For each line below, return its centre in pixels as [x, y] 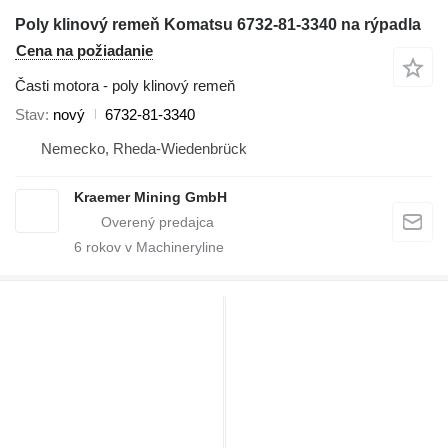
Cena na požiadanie [84, 50]
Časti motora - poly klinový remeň [125, 85]
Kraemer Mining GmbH [150, 196]
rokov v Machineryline [153, 246]
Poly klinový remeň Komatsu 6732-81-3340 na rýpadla [218, 24]
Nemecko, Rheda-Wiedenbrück [144, 148]
